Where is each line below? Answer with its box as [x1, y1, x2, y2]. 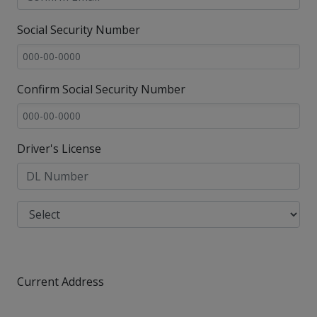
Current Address [17, 273, 104, 289]
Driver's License [17, 140, 101, 156]
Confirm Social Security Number [17, 81, 185, 97]
